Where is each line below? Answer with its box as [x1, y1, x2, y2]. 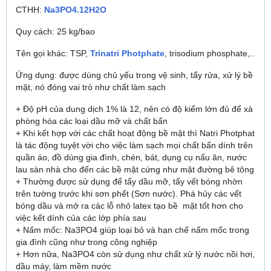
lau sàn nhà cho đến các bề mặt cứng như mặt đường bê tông [16, 165, 254, 174]
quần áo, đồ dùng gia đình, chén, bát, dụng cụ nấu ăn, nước [16, 152, 247, 162]
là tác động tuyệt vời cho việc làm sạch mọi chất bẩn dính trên [16, 140, 253, 150]
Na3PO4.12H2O [44, 5, 106, 15]
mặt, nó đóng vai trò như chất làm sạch [16, 82, 166, 92]
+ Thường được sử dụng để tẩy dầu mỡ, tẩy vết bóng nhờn [16, 177, 243, 186]
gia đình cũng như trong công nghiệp [16, 237, 157, 247]
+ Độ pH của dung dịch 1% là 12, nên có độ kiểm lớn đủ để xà [16, 104, 253, 114]
